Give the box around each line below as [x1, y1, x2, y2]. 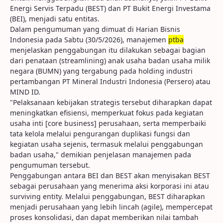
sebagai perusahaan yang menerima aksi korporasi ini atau [10, 181, 209, 191]
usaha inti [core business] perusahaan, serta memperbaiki [10, 118, 206, 128]
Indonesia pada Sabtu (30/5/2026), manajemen [10, 35, 168, 44]
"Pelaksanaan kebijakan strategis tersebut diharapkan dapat [10, 98, 212, 107]
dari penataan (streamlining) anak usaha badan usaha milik [10, 56, 210, 65]
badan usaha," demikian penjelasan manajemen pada [10, 150, 191, 159]
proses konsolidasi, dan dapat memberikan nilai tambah [10, 213, 199, 222]
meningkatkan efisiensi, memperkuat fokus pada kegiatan [10, 108, 204, 117]
